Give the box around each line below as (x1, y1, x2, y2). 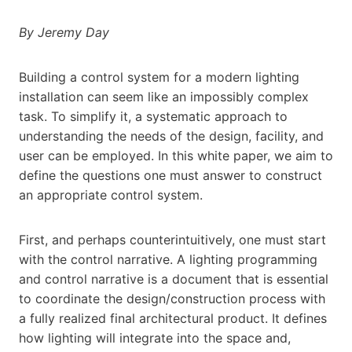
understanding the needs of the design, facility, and (19, 127, 324, 144)
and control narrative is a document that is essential (19, 270, 328, 287)
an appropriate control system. (19, 186, 203, 203)
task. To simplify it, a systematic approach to (19, 108, 288, 124)
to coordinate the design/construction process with (19, 290, 325, 306)
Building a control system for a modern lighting (19, 68, 299, 85)
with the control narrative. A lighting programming (19, 251, 317, 267)
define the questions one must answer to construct (19, 167, 322, 183)
